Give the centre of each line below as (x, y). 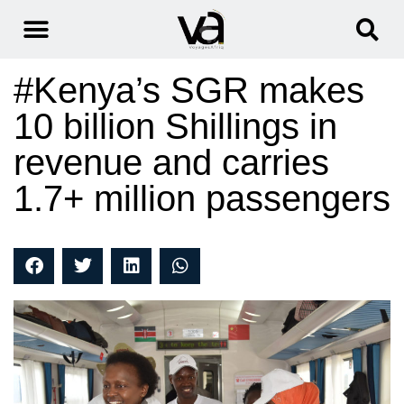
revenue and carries (171, 163)
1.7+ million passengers (202, 199)
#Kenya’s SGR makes (189, 91)
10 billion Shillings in (175, 127)
